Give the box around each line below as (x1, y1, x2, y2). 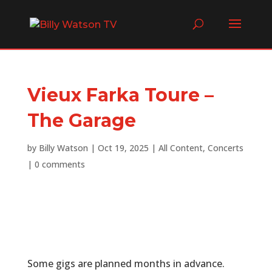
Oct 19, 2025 (97, 142, 149, 154)
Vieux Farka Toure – (27, 84, 214, 106)
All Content (158, 142, 203, 154)
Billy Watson (38, 142, 88, 154)
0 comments (34, 158, 85, 170)
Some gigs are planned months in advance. (27, 257, 225, 270)
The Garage (27, 109, 136, 132)
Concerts (207, 142, 243, 154)
